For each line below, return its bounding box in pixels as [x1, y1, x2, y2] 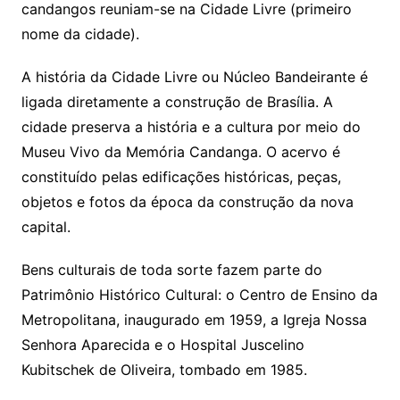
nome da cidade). [21, 25, 139, 44]
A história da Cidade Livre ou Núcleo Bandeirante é [21, 68, 368, 87]
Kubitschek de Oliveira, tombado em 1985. [21, 361, 307, 379]
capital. [21, 218, 71, 237]
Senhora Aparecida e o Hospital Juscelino [21, 336, 304, 354]
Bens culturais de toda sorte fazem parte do [21, 261, 322, 279]
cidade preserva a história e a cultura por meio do [21, 118, 361, 137]
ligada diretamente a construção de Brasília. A [21, 93, 333, 112]
